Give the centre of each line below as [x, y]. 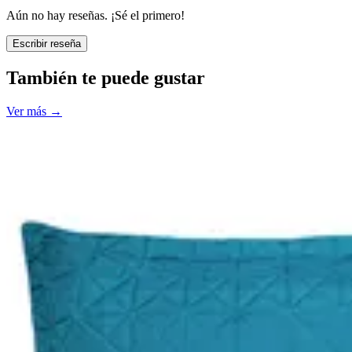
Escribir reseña [47, 43]
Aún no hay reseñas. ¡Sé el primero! [95, 15]
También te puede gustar [106, 77]
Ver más [26, 111]
